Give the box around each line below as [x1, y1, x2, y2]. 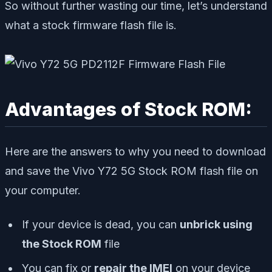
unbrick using [180, 218, 253, 231]
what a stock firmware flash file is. [5, 18, 177, 32]
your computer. [5, 184, 81, 197]
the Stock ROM [22, 237, 101, 251]
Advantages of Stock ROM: [5, 98, 252, 120]
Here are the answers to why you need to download [5, 145, 266, 158]
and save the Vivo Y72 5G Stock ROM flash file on [5, 165, 258, 178]
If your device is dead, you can [22, 218, 180, 231]
